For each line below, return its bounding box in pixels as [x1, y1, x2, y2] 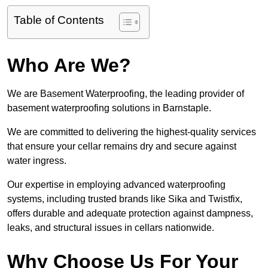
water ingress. [7, 156, 66, 166]
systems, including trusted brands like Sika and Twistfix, [7, 194, 242, 205]
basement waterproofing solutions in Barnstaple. [7, 103, 211, 114]
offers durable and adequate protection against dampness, [7, 208, 253, 219]
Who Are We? [7, 54, 131, 77]
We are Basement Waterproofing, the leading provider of [7, 89, 244, 99]
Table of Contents [14, 14, 104, 27]
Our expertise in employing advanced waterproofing [7, 179, 226, 190]
